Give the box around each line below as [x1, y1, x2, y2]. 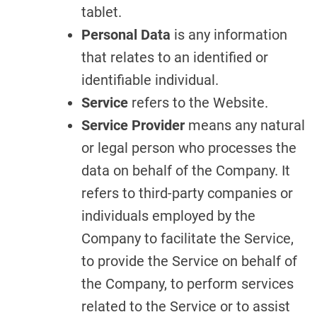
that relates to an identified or [81, 49, 268, 66]
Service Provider [81, 117, 185, 134]
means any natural [185, 117, 305, 134]
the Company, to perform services [81, 275, 294, 292]
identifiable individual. [81, 71, 219, 88]
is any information [171, 26, 287, 43]
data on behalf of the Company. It [81, 162, 290, 179]
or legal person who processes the [81, 139, 296, 156]
